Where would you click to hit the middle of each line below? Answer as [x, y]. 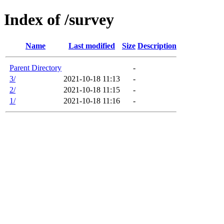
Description [157, 45]
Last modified [92, 45]
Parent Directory [35, 67]
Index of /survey [59, 20]
